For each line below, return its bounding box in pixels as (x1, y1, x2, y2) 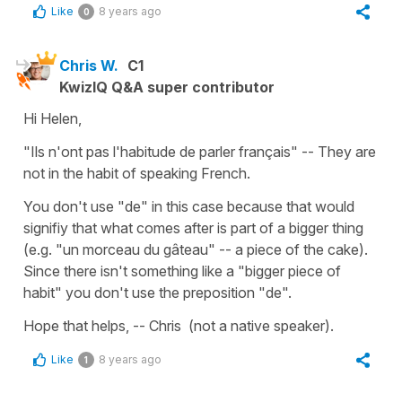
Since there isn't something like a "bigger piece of (23, 262, 341, 280)
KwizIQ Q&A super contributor (59, 78, 275, 96)
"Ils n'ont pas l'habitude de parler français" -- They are (23, 143, 376, 161)
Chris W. (59, 57, 118, 74)
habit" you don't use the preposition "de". (23, 284, 292, 301)
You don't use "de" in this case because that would (23, 197, 354, 215)
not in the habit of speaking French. (23, 164, 250, 182)
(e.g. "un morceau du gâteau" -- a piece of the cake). (23, 240, 368, 258)
